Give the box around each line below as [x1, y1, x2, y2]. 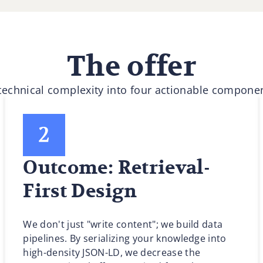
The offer [66, 49, 197, 85]
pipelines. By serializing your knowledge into [23, 232, 227, 245]
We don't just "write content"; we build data [23, 218, 223, 231]
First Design [23, 180, 137, 203]
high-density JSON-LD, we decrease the [23, 246, 201, 259]
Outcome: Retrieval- [23, 156, 211, 180]
